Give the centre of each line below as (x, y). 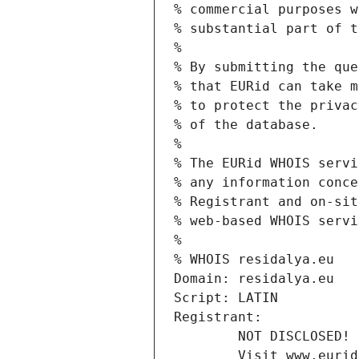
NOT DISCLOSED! (294, 337)
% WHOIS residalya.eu (254, 260)
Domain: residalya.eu (254, 279)
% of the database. (246, 125)
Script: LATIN (226, 298)
